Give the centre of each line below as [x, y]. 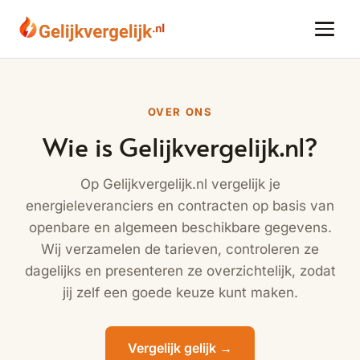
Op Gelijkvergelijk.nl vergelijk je [180, 184]
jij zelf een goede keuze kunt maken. [180, 292]
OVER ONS [180, 111]
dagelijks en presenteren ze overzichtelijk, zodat [180, 270]
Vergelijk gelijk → [180, 348]
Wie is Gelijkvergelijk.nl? [180, 146]
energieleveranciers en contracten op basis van [180, 205]
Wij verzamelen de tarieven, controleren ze [180, 249]
